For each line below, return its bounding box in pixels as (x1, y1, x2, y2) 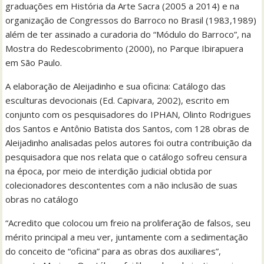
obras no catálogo (5, 193, 79, 206)
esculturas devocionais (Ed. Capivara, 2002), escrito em (5, 94, 230, 107)
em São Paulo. (5, 57, 62, 69)
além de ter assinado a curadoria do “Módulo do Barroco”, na (5, 28, 252, 41)
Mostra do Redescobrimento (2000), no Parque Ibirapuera (5, 42, 244, 55)
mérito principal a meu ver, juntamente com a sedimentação (5, 231, 249, 243)
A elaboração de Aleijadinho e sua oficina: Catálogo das (5, 80, 226, 93)
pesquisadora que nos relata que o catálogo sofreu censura (5, 151, 247, 163)
